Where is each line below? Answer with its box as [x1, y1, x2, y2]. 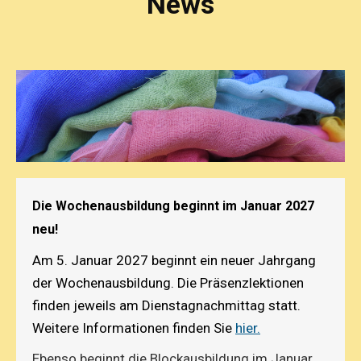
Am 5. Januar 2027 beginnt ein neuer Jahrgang [32, 251, 316, 268]
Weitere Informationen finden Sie [32, 319, 235, 336]
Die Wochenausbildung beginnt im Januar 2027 [32, 197, 314, 214]
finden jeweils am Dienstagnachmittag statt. [32, 297, 301, 313]
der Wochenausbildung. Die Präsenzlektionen [32, 274, 304, 291]
